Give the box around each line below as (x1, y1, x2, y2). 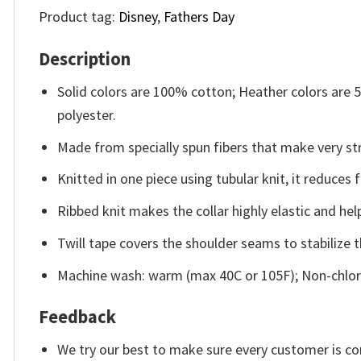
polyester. (57, 105, 117, 124)
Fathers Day (164, 7, 234, 27)
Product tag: (39, 7, 118, 27)
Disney (118, 7, 157, 27)
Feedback (39, 305, 116, 329)
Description (39, 47, 131, 70)
